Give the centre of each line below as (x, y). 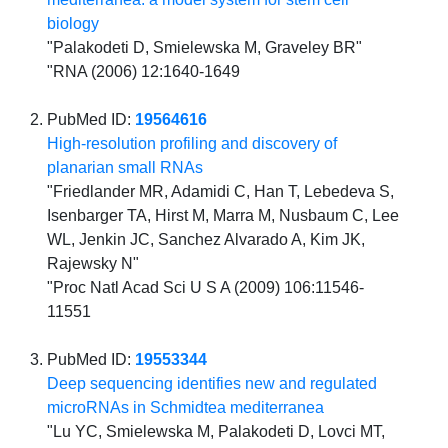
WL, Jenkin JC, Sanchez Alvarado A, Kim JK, (206, 239)
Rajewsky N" (93, 263)
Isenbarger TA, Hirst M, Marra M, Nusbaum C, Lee (223, 215)
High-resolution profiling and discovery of (192, 143)
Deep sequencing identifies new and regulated (212, 383)
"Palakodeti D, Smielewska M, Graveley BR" (205, 47)
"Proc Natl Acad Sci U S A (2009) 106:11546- (206, 287)
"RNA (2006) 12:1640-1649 (144, 71)
